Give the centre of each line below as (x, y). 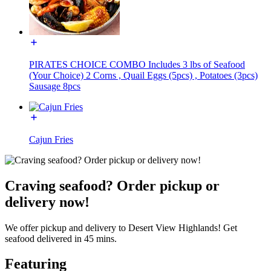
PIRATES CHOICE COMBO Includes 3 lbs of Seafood (137, 64)
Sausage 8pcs (55, 86)
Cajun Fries (51, 139)
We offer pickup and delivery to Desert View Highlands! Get (121, 227)
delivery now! (47, 202)
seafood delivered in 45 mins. (61, 238)
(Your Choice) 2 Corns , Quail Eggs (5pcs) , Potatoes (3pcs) (143, 75)
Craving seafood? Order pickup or (112, 185)
